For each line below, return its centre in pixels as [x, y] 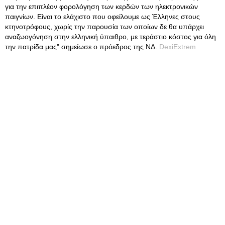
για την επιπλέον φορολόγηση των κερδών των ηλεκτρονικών [101, 7]
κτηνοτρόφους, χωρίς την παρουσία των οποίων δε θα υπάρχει [104, 27]
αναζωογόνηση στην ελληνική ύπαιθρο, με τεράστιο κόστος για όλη [110, 37]
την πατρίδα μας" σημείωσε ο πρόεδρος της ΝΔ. [82, 47]
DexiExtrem [178, 47]
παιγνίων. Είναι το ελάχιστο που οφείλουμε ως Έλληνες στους [102, 17]
